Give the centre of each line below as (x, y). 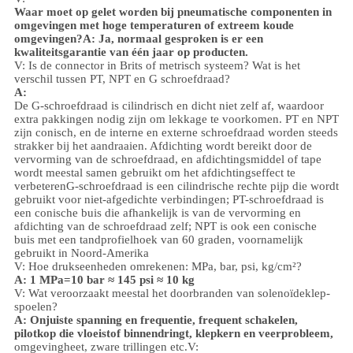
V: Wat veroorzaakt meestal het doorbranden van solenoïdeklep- (172, 293)
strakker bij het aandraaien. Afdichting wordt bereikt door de (163, 145)
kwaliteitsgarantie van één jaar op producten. (131, 52)
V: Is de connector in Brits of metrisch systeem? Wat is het (157, 65)
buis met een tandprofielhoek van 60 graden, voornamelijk (158, 239)
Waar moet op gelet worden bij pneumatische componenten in (173, 11)
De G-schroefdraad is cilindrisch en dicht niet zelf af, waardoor (169, 105)
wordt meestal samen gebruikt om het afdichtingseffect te (154, 172)
